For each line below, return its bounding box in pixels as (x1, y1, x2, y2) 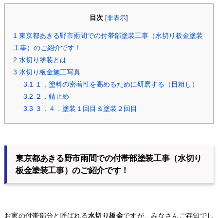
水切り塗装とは (17, 56, 67, 64)
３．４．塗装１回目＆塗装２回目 (33, 105, 137, 113)
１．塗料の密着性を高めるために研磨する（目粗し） (33, 80, 199, 89)
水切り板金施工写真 (17, 68, 80, 76)
